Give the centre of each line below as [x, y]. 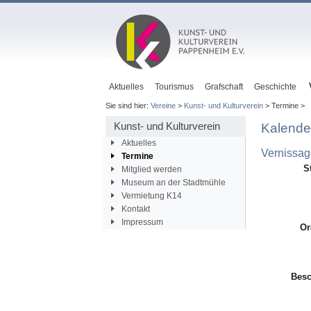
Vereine [163, 106]
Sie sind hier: [128, 106]
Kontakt [135, 209]
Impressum [142, 222]
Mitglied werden [151, 170]
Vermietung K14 [151, 196]
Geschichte [275, 87]
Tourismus [174, 87]
